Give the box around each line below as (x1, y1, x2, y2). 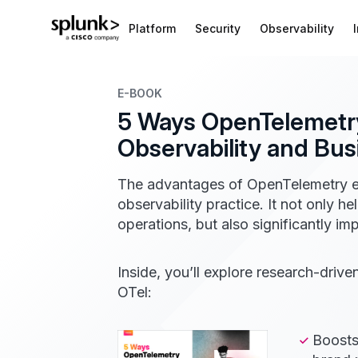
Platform (129, 22, 176, 35)
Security (195, 22, 241, 35)
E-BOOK (117, 86, 162, 100)
